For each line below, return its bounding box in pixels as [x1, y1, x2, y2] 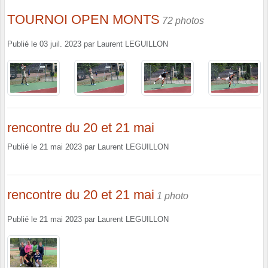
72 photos [162, 16, 204, 26]
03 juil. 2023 [39, 40, 81, 49]
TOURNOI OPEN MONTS [7, 12, 160, 28]
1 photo [157, 190, 188, 201]
